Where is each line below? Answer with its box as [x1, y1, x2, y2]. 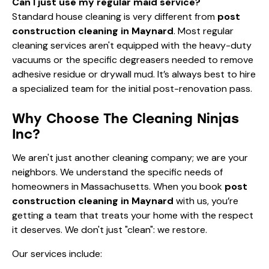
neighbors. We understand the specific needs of [12, 165, 223, 178]
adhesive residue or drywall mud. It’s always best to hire [12, 67, 256, 80]
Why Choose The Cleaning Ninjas [12, 110, 239, 127]
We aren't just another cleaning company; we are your [12, 151, 248, 164]
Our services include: [12, 247, 102, 260]
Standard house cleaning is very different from [12, 10, 217, 23]
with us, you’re [174, 194, 238, 207]
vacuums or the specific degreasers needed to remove [12, 53, 253, 66]
